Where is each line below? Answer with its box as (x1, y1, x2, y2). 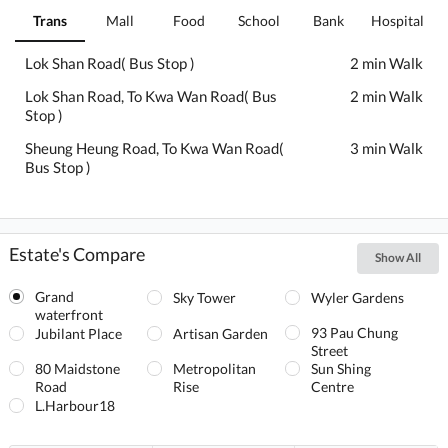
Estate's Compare (9, 242, 146, 265)
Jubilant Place (35, 324, 123, 342)
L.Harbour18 (35, 396, 116, 414)
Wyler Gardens (310, 288, 404, 306)
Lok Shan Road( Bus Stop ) (25, 53, 196, 72)
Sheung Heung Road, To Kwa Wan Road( (25, 138, 285, 157)
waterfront (35, 305, 104, 323)
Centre (310, 377, 354, 395)
